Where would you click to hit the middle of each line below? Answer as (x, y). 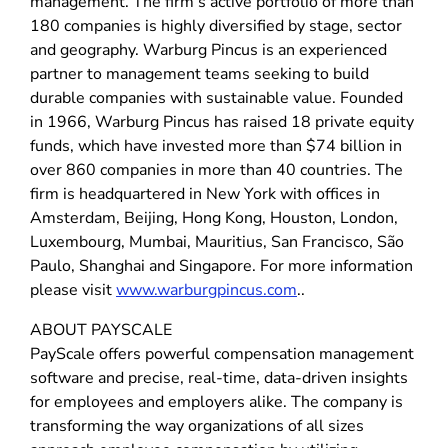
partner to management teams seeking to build (199, 73)
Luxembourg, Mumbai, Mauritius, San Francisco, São (217, 241)
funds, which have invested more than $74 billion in (216, 145)
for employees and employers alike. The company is (216, 401)
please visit (73, 289)
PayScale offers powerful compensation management (222, 353)
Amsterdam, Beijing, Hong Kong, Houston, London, (214, 217)
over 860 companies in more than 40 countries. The (216, 169)
